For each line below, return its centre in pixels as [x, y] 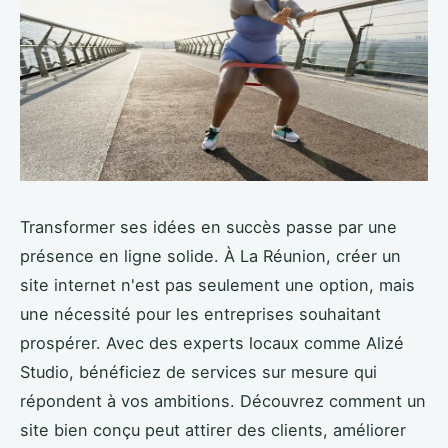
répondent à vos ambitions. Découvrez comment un [223, 400]
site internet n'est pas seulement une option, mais [217, 284]
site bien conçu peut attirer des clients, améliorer [213, 429]
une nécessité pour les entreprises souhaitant [200, 313]
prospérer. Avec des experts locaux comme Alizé [212, 342]
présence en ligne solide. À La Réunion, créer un [210, 255]
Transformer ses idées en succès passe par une [208, 226]
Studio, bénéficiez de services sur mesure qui [198, 371]
